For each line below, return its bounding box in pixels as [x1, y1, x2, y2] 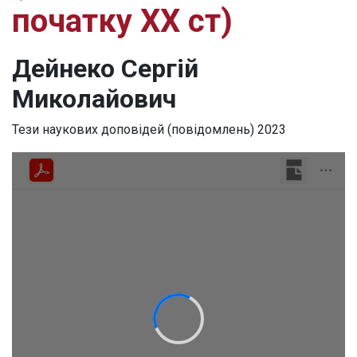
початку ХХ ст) [12, 2, 233, 41]
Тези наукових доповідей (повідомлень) [12, 122, 254, 138]
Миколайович [12, 84, 176, 115]
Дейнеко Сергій [12, 53, 198, 84]
